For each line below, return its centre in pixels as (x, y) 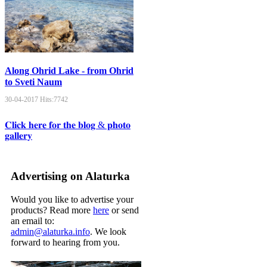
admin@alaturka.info (50, 232)
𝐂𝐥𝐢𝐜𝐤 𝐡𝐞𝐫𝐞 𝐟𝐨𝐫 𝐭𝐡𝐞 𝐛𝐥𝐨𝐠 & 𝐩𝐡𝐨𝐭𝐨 (68, 125)
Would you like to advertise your (72, 200)
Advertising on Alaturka (70, 176)
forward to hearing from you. (65, 243)
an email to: (32, 221)
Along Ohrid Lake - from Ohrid (69, 70)
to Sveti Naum (33, 82)
